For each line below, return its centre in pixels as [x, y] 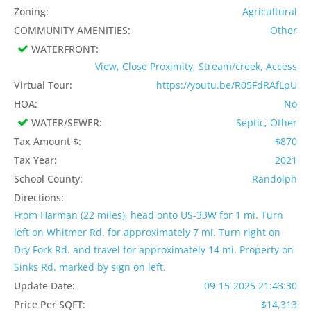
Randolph [275, 179]
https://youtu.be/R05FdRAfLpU [227, 85]
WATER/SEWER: [67, 123]
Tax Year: [35, 160]
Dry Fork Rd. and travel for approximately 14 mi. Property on [154, 250]
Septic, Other [267, 123]
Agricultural [270, 12]
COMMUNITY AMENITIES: [72, 31]
